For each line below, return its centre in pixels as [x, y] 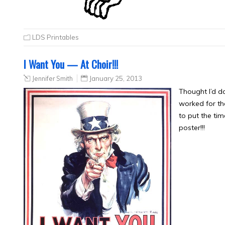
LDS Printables [55, 37]
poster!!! [192, 128]
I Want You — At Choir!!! [71, 64]
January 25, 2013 [116, 79]
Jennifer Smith [52, 79]
